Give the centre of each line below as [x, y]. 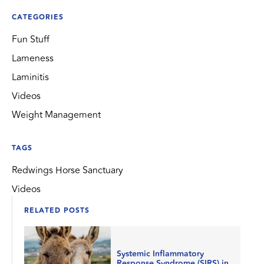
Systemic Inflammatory [160, 254]
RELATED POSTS [57, 211]
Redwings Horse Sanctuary [67, 170]
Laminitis [30, 77]
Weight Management [56, 115]
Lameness [33, 58]
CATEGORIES [38, 17]
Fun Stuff [31, 39]
